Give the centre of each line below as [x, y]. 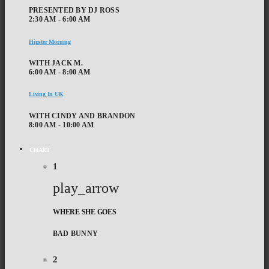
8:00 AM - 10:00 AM [62, 125]
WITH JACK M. [56, 63]
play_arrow [86, 188]
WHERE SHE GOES [85, 212]
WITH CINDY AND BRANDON [82, 116]
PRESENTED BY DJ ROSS [74, 11]
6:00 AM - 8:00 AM [60, 72]
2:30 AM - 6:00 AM [60, 20]
